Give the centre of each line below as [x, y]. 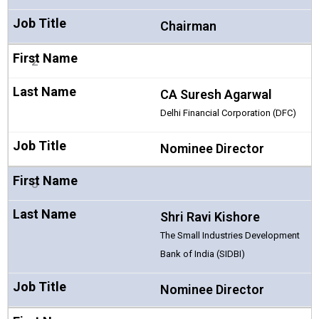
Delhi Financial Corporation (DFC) [228, 113]
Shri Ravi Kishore [210, 216]
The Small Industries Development [230, 235]
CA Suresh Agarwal [216, 94]
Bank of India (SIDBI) [202, 253]
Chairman [188, 26]
